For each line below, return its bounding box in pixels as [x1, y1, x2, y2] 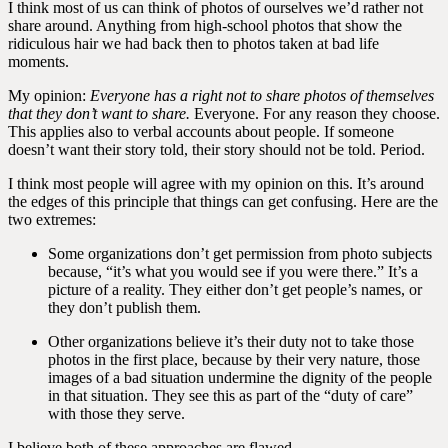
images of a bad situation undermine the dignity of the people [48, 369, 432, 386]
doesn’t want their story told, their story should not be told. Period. [8, 141, 425, 158]
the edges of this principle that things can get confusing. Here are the [8, 193, 438, 210]
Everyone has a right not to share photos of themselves [90, 87, 434, 104]
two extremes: [8, 211, 96, 228]
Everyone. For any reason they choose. [190, 105, 440, 122]
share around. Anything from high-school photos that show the [8, 17, 402, 34]
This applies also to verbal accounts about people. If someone [8, 123, 394, 140]
